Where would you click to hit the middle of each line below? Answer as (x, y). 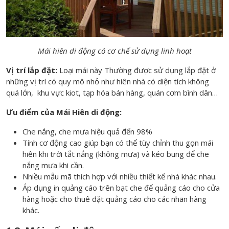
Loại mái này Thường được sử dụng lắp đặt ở (138, 70)
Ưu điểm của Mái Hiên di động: (64, 112)
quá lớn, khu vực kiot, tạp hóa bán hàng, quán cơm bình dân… (112, 93)
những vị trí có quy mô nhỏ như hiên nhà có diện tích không (108, 81)
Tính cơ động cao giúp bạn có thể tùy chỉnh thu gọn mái (118, 143)
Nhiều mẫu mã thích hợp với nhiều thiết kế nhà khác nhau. (120, 176)
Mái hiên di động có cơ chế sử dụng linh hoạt (114, 51)
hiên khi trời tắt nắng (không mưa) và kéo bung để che (116, 154)
